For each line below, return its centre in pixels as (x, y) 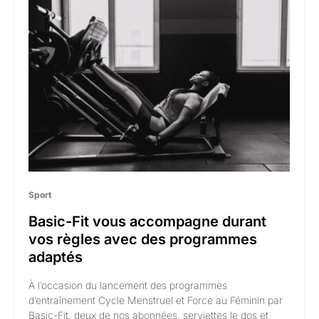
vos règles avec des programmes (143, 240)
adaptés (56, 257)
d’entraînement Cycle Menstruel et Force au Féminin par (156, 300)
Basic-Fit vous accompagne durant (147, 222)
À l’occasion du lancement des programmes (128, 286)
